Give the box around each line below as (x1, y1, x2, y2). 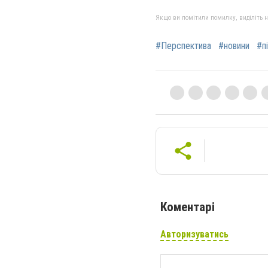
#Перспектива (156, 39, 211, 51)
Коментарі (160, 199, 215, 214)
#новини (218, 39, 249, 51)
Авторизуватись (160, 228, 229, 240)
